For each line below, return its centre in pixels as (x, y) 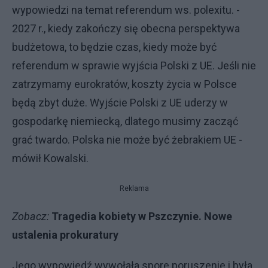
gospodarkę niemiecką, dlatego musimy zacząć (125, 121)
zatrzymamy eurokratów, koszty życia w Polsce (124, 84)
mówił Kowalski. (50, 158)
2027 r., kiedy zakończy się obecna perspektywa (126, 28)
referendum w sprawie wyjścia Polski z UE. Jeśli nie (134, 66)
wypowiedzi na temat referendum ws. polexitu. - (126, 10)
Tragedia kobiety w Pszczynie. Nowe (142, 216)
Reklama (134, 188)
